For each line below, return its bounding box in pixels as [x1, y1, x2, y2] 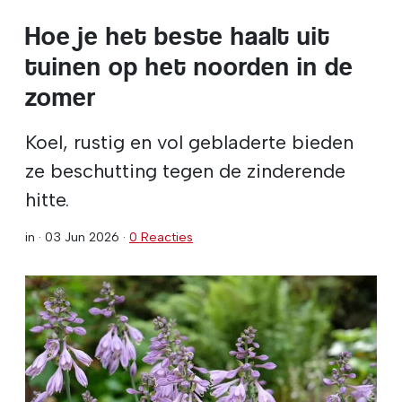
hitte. [25, 187, 69, 211]
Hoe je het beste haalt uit [25, 21, 330, 51]
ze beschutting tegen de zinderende [25, 158, 345, 182]
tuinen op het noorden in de [25, 51, 354, 82]
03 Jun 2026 [45, 228, 119, 245]
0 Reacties [129, 228, 193, 245]
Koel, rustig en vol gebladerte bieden [25, 129, 354, 153]
